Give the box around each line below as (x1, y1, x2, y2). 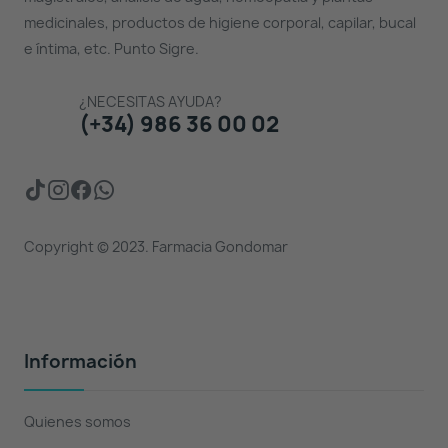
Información (23, 349, 137, 374)
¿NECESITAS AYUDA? (78, 92, 222, 111)
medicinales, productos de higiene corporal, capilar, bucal (23, 13, 416, 32)
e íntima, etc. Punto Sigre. (23, 39, 199, 58)
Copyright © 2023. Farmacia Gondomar (23, 237, 288, 256)
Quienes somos (23, 412, 131, 431)
